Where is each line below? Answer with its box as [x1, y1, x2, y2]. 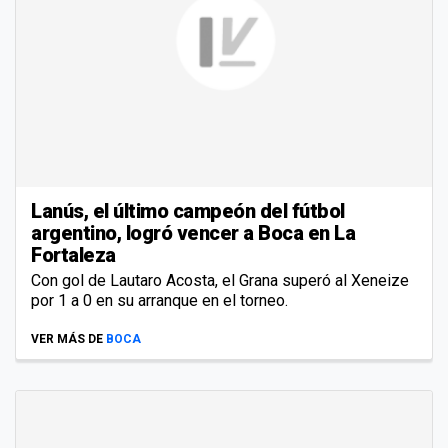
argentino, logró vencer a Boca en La [31, 220, 355, 245]
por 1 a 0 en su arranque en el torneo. [31, 290, 288, 310]
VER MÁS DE [31, 331, 103, 346]
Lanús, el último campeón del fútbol [31, 198, 345, 223]
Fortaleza [31, 242, 116, 267]
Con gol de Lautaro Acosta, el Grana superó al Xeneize [31, 270, 409, 290]
